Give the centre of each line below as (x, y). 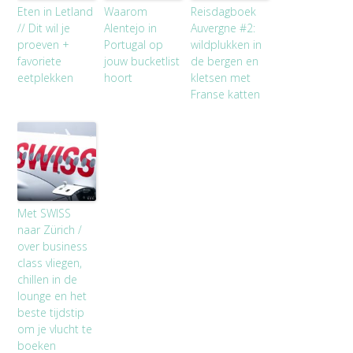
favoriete (40, 61)
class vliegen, (50, 262)
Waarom (126, 11)
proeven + (44, 44)
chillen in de (48, 279)
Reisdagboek (224, 11)
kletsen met (221, 77)
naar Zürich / (50, 229)
